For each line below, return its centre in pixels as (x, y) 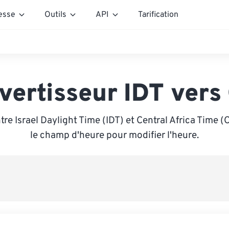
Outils (55, 15)
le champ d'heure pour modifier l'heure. (114, 135)
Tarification (158, 15)
